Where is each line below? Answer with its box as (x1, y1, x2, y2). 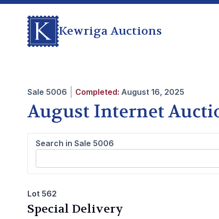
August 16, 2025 (121, 87, 184, 97)
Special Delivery (27, 201, 123, 217)
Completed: (75, 87, 119, 97)
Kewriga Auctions (59, 23, 162, 39)
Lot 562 (27, 189, 57, 198)
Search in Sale (36, 138, 93, 148)
